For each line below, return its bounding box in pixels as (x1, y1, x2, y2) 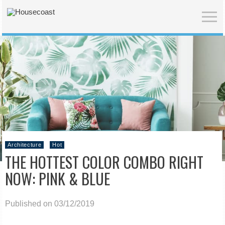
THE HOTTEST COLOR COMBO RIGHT (5, 151, 204, 173)
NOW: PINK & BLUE (5, 167, 110, 190)
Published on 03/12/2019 (5, 199, 95, 208)
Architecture (8, 142, 42, 148)
